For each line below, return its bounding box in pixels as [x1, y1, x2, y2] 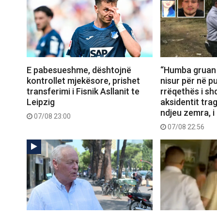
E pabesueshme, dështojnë [27, 64, 131, 75]
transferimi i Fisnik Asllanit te [27, 86, 139, 96]
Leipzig [27, 96, 55, 107]
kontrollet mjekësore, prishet [27, 75, 140, 86]
